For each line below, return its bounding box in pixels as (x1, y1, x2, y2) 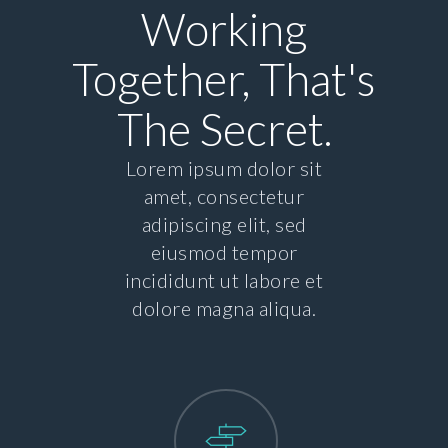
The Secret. (116, 102, 332, 156)
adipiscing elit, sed (141, 212, 307, 236)
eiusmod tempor (150, 240, 298, 264)
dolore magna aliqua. (132, 296, 316, 320)
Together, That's (72, 52, 376, 106)
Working (141, 2, 307, 56)
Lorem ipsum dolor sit (125, 156, 323, 180)
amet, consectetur (143, 184, 305, 208)
